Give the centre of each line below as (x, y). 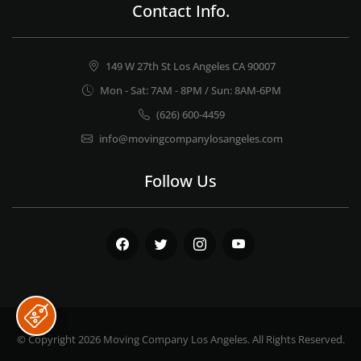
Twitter (163, 255)
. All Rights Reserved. (296, 340)
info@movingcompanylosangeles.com (191, 139)
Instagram (210, 255)
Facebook (131, 255)
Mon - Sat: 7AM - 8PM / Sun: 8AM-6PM (191, 91)
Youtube (244, 255)
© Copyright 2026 (60, 340)
